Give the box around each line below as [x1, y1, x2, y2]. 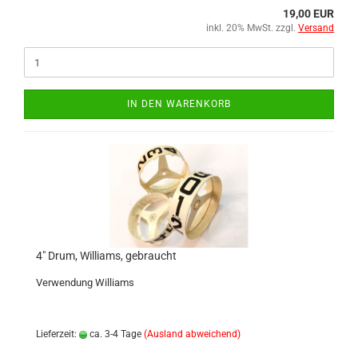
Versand [298, 22, 334, 34]
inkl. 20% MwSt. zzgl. [206, 22, 298, 34]
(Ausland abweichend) [144, 328, 241, 340]
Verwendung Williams [36, 276, 134, 288]
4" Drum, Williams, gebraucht [36, 249, 177, 262]
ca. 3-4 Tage [87, 328, 141, 340]
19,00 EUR [283, 7, 334, 20]
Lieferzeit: [36, 328, 79, 340]
